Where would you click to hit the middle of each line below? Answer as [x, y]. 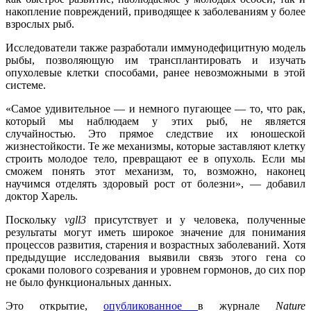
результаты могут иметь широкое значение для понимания [155, 233]
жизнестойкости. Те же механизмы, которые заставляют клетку [155, 146]
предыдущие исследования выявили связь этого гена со [155, 258]
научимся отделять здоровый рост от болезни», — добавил [155, 184]
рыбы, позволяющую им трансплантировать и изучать [155, 60]
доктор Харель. [42, 196]
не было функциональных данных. [89, 283]
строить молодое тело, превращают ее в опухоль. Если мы [155, 159]
